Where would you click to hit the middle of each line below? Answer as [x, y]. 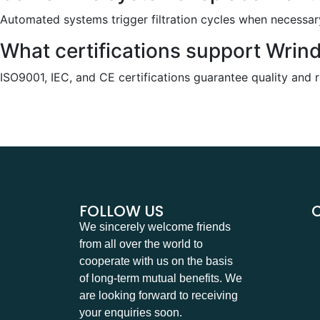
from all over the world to [141, 244]
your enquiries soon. [131, 312]
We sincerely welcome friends [155, 227]
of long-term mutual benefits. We [161, 278]
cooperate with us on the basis [156, 261]
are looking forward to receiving [159, 295]
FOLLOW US [122, 211]
